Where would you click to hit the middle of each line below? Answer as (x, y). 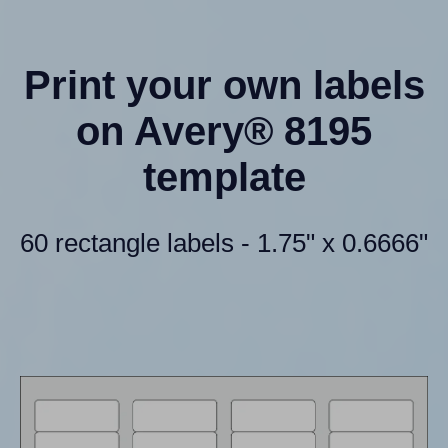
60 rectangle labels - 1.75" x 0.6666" (224, 243)
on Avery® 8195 (224, 131)
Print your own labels (224, 85)
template (224, 177)
